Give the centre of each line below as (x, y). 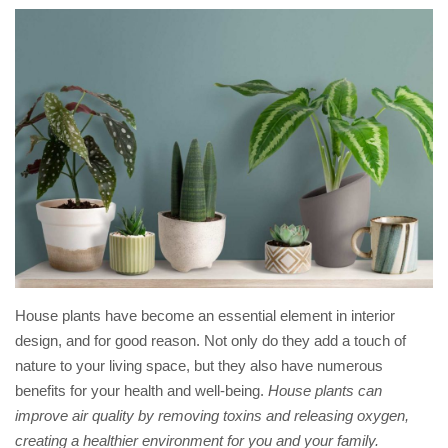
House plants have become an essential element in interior (205, 315)
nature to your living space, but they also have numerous (199, 365)
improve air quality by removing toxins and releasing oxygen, (212, 415)
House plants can (323, 390)
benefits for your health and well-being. (139, 390)
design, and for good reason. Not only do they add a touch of (210, 340)
